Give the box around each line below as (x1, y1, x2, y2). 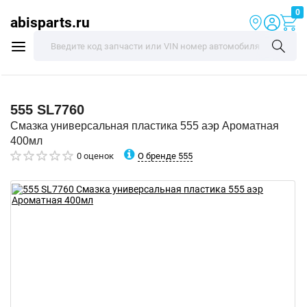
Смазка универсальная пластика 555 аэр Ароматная (10, 120, 279, 132)
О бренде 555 (138, 150, 193, 161)
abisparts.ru (10, 14, 90, 31)
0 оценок (77, 151, 114, 161)
